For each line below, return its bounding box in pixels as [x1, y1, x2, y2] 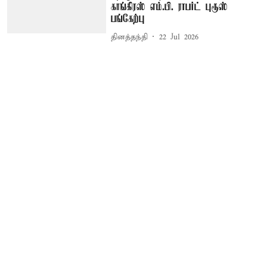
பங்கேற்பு [111, 13, 145, 26]
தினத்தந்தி [111, 32, 148, 42]
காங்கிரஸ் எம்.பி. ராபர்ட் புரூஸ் [111, 1, 228, 14]
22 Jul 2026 [159, 32, 199, 42]
